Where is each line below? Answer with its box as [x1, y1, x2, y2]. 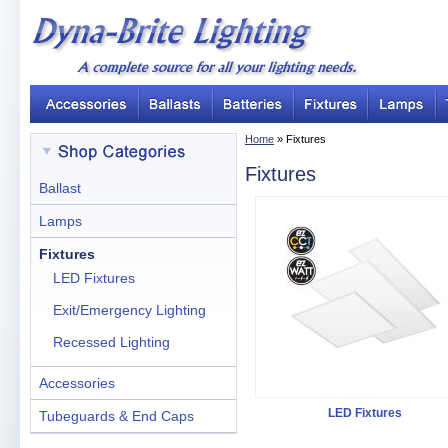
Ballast [39, 180, 81, 196]
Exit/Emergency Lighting [53, 302, 206, 318]
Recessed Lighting [53, 334, 170, 350]
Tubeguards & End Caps [39, 408, 194, 424]
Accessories [39, 375, 115, 391]
